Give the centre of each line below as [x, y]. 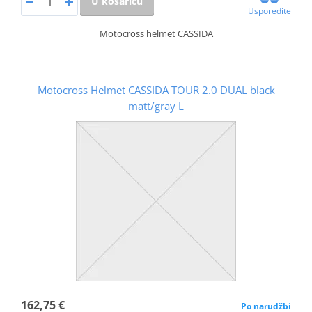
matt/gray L [156, 106]
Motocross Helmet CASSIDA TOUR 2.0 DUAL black [156, 89]
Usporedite [270, 10]
